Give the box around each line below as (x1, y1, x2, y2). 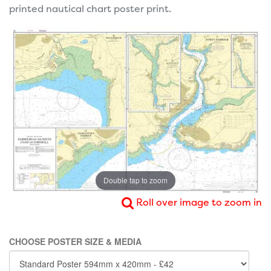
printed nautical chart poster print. (9, 1, 171, 15)
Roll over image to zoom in (134, 195, 262, 209)
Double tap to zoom (103, 175, 168, 186)
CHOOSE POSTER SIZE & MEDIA (9, 235, 142, 248)
